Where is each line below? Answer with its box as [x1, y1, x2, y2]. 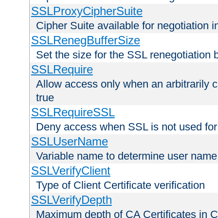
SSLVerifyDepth [31, 193, 112, 207]
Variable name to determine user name [36, 150, 217, 163]
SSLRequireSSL [31, 106, 115, 119]
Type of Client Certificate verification [36, 179, 205, 192]
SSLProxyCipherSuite [31, 4, 143, 18]
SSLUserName [31, 135, 108, 148]
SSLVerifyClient [31, 164, 110, 178]
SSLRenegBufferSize [31, 34, 140, 47]
